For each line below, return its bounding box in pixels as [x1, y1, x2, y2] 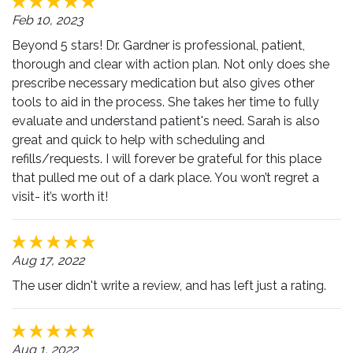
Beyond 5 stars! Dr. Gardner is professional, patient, [12, 38, 305, 53]
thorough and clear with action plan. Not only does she [12, 57, 329, 72]
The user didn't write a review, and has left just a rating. [12, 278, 326, 293]
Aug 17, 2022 [12, 253, 84, 268]
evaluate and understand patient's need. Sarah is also [12, 113, 320, 128]
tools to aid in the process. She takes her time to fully [12, 95, 319, 110]
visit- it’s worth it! [12, 189, 108, 204]
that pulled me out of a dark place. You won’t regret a [12, 170, 319, 185]
